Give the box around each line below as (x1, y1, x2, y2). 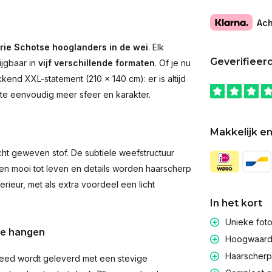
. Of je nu (155, 58, 191, 68)
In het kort (209, 197, 262, 209)
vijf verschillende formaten (38, 58, 155, 68)
